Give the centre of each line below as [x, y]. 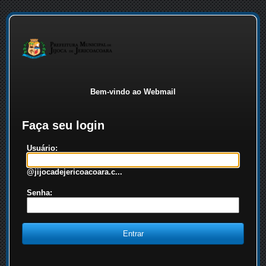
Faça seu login [63, 125]
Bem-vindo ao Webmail [133, 92]
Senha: [39, 192]
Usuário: [42, 148]
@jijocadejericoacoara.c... [75, 172]
